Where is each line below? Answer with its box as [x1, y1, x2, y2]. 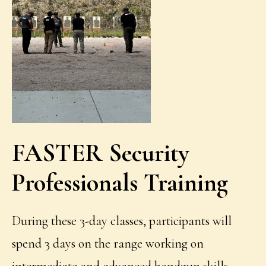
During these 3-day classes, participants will [12, 213, 232, 229]
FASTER [12, 138, 109, 169]
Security [109, 138, 190, 169]
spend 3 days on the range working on [12, 236, 204, 252]
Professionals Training [12, 167, 229, 198]
